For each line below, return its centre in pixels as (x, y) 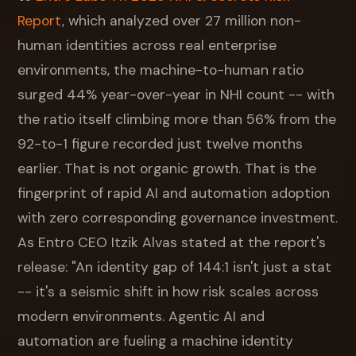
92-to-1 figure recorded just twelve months (161, 143)
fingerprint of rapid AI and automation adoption (174, 193)
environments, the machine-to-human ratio (161, 70)
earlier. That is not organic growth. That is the (167, 168)
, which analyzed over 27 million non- (182, 20)
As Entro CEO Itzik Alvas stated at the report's (172, 242)
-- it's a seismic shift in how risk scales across (168, 291)
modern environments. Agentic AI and (141, 316)
